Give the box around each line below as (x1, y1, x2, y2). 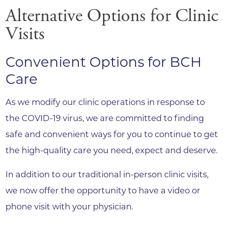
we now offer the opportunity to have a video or (6, 185, 201, 196)
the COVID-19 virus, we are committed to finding (6, 113, 204, 123)
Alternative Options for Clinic (6, 4, 219, 28)
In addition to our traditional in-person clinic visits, (6, 169, 209, 180)
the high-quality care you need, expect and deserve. (6, 145, 218, 155)
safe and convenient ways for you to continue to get (6, 129, 218, 139)
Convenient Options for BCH (6, 54, 202, 71)
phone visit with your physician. (6, 201, 134, 212)
